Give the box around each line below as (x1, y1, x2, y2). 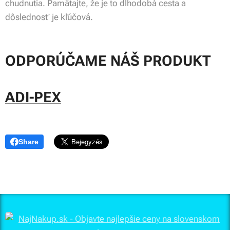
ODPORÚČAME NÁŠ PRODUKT (5, 52, 210, 70)
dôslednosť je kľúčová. (5, 12, 93, 23)
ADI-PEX (5, 89, 61, 106)
